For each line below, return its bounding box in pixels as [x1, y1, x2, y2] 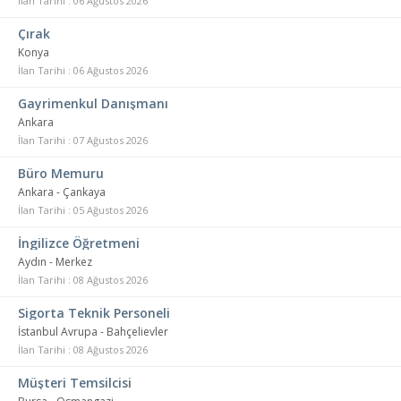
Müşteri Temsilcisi [18, 374, 132, 391]
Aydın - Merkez [18, 254, 92, 269]
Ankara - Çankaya [18, 184, 106, 200]
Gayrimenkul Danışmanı [18, 95, 168, 112]
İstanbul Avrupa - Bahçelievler [18, 324, 168, 339]
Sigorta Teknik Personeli [18, 304, 170, 321]
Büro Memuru [18, 165, 104, 182]
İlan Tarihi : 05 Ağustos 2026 [18, 203, 148, 217]
